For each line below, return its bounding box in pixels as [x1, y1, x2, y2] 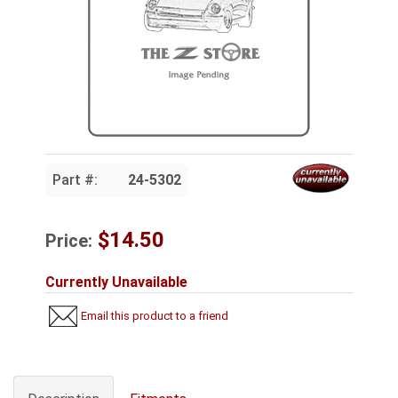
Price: [45, 230, 92, 251]
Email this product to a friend [81, 309, 229, 322]
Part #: [52, 171, 98, 188]
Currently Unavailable [45, 274, 187, 291]
